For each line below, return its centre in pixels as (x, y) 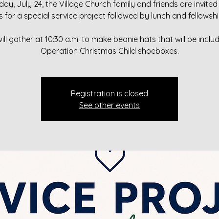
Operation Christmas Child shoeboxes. (109, 51)
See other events (109, 105)
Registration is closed (109, 93)
